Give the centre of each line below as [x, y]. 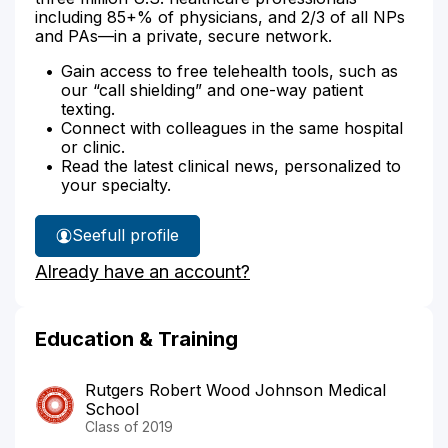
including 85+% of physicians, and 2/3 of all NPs [220, 16]
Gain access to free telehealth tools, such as [229, 70]
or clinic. [93, 146]
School [112, 408]
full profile [140, 235]
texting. [88, 108]
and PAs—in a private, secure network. [183, 35]
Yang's [141, 274]
